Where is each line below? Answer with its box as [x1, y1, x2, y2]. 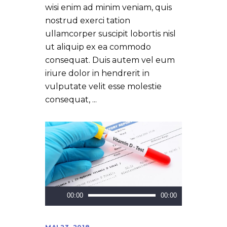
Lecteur [45, 186, 75, 198]
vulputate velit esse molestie [45, 82, 162, 92]
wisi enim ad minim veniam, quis [45, 3, 172, 13]
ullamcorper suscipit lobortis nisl [45, 29, 176, 39]
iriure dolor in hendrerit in [45, 68, 149, 79]
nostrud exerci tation [45, 16, 130, 26]
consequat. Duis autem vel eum [45, 55, 175, 65]
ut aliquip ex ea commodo [45, 42, 151, 52]
